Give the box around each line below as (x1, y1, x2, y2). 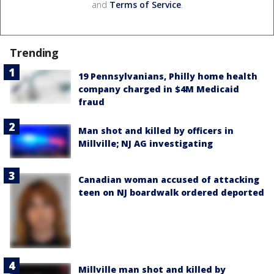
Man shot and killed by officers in (78, 125, 234, 137)
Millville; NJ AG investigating (78, 138, 213, 150)
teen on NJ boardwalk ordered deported (78, 187, 264, 199)
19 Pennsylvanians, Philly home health (78, 70, 257, 83)
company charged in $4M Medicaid (78, 83, 239, 95)
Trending (10, 45, 59, 61)
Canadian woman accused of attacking (78, 174, 259, 186)
